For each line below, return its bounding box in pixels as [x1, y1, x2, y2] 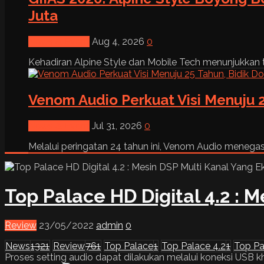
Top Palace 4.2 [161, 240, 226, 252]
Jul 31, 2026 [92, 120, 144, 131]
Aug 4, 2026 [92, 35, 147, 47]
